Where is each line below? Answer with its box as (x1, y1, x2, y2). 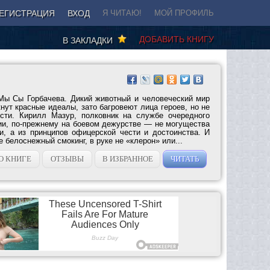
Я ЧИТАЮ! (102, 8, 142, 17)
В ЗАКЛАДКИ (63, 35, 118, 45)
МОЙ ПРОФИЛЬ (154, 8, 214, 17)
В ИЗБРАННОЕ (102, 154, 153, 163)
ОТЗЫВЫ (51, 154, 84, 163)
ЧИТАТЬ (171, 154, 199, 163)
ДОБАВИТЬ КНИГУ (139, 34, 214, 44)
